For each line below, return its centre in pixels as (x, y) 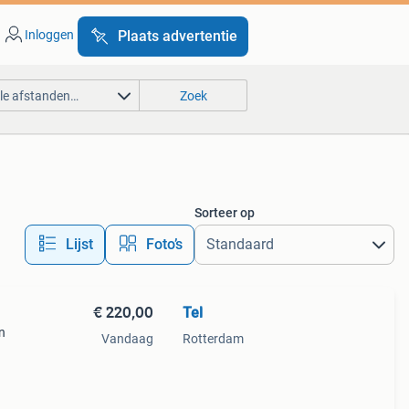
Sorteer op (224, 213)
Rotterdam (213, 339)
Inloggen (49, 35)
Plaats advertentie (177, 36)
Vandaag (127, 339)
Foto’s (164, 244)
